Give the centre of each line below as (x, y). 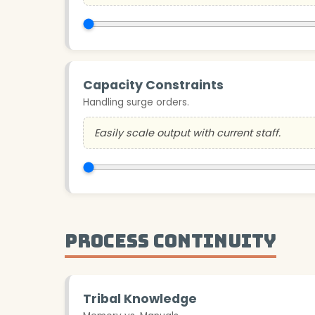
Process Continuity (171, 241)
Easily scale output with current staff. (187, 133)
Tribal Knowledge (140, 298)
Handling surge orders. (136, 102)
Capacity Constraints (153, 85)
